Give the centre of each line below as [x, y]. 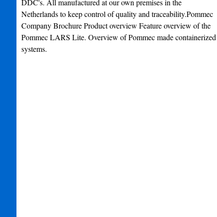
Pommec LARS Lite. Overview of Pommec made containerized [118, 37]
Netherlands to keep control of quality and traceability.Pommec [117, 14]
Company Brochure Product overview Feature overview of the [116, 25]
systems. [34, 49]
